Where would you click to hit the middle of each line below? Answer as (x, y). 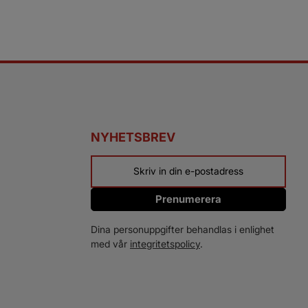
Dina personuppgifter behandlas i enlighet (183, 230)
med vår (110, 244)
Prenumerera (188, 199)
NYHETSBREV (133, 137)
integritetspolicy (165, 244)
